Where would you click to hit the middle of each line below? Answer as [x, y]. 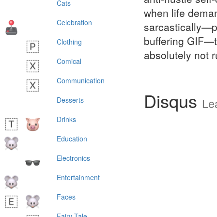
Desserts [70, 100]
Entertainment [78, 177]
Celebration [74, 22]
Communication [81, 80]
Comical [69, 61]
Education [72, 139]
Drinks [66, 119]
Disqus [173, 101]
